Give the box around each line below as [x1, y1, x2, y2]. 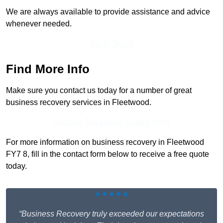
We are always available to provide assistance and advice [6, 7, 210, 16]
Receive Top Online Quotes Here [53, 117, 170, 126]
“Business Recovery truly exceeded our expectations [19, 209, 204, 218]
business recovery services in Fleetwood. [6, 98, 151, 107]
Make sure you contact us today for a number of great [6, 86, 192, 95]
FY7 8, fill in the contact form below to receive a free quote [6, 149, 209, 158]
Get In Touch [89, 39, 134, 48]
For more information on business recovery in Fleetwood [6, 137, 204, 146]
